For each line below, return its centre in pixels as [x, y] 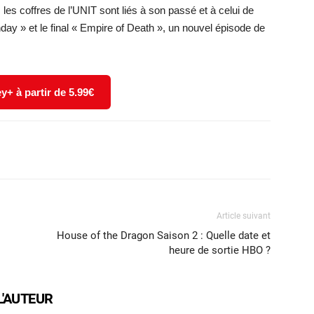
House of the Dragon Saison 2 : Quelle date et [164, 235]
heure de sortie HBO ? [220, 250]
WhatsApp [81, 149]
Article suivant [244, 216]
